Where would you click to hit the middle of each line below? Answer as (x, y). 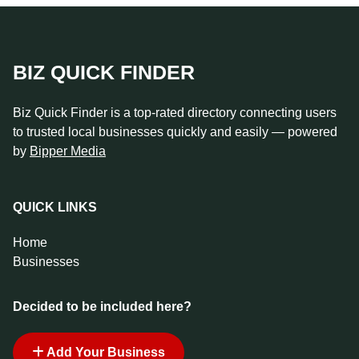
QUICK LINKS (55, 208)
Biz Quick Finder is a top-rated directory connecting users (175, 112)
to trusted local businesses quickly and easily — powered (175, 131)
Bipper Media (68, 151)
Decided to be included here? (102, 307)
